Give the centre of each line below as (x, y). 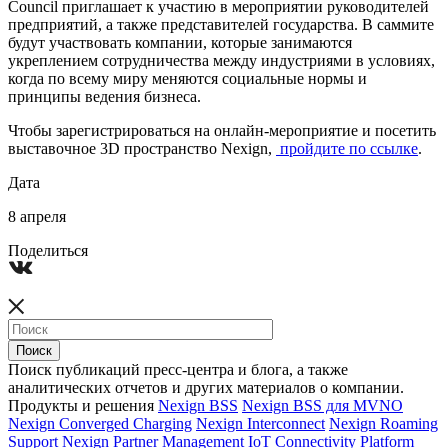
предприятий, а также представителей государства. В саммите (221, 24)
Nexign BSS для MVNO (322, 405)
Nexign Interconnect (260, 423)
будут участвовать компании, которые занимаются (180, 42)
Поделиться (48, 250)
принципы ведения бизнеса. (104, 96)
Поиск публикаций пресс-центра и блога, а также (178, 369)
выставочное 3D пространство (114, 148)
